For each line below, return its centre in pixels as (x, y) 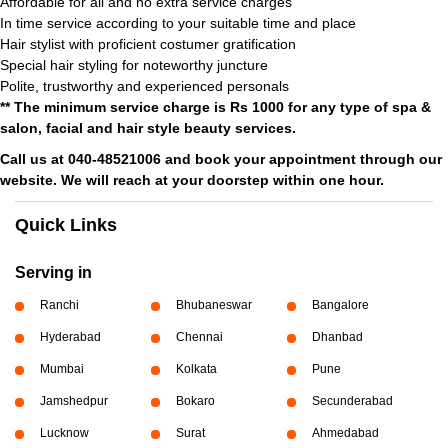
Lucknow (64, 433)
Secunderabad (352, 401)
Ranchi (59, 305)
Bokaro (195, 401)
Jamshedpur (74, 401)
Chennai (199, 337)
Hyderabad (70, 337)
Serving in (53, 272)
